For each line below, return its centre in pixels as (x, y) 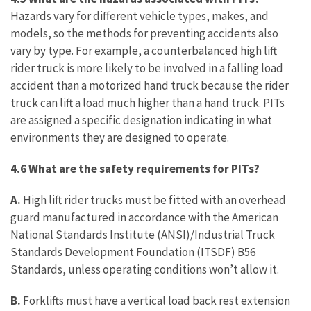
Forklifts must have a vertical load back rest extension (155, 301)
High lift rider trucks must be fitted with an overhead (153, 200)
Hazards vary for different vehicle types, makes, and (140, 16)
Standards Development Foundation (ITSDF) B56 (133, 252)
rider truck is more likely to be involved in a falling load (147, 68)
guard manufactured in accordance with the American (144, 217)
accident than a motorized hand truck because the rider (150, 85)
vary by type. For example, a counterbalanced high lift (144, 51)
